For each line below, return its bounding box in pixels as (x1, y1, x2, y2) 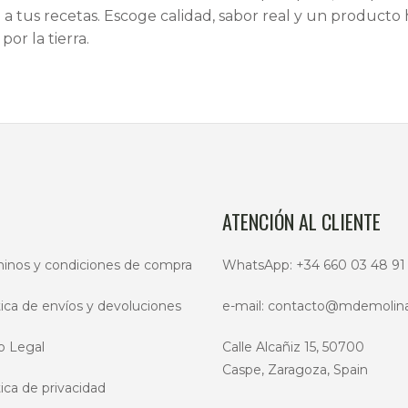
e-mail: (222, 298, 268, 314)
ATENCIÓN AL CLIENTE (222, 207, 381, 236)
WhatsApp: (222, 257, 296, 273)
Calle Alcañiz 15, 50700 (222, 339, 364, 355)
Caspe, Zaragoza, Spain (222, 362, 368, 378)
